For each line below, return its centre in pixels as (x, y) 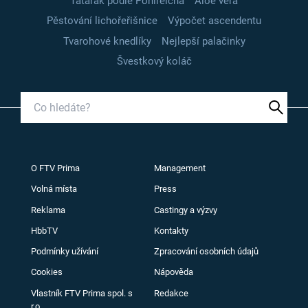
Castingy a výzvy (186, 210)
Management (180, 168)
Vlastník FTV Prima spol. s (82, 293)
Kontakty (171, 230)
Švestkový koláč (154, 62)
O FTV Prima (55, 168)
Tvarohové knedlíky (107, 41)
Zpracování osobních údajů (206, 252)
